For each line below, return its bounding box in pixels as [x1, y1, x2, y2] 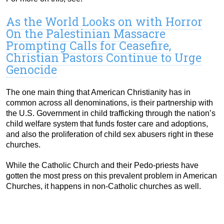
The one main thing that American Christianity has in [6, 88, 190, 97]
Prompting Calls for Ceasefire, [6, 38, 171, 53]
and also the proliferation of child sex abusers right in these [6, 130, 213, 139]
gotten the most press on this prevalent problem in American [6, 171, 217, 180]
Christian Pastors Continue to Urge [6, 50, 201, 65]
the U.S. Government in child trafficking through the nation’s [6, 109, 215, 118]
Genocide [6, 62, 57, 77]
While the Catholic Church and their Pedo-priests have [6, 161, 198, 170]
